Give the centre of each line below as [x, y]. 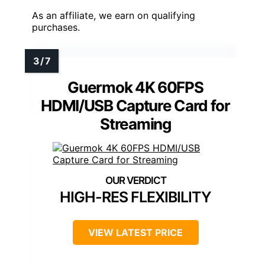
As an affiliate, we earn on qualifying [114, 15]
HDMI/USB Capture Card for [135, 105]
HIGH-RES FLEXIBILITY [135, 197]
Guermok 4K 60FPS [135, 87]
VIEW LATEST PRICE [135, 232]
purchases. [56, 27]
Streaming [135, 124]
